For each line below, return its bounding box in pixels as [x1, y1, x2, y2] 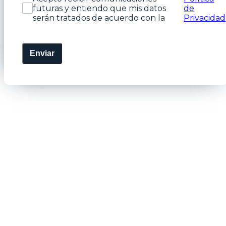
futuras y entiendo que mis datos [33, 3, 166, 13]
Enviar [29, 48, 54, 58]
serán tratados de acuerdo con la [33, 13, 165, 23]
